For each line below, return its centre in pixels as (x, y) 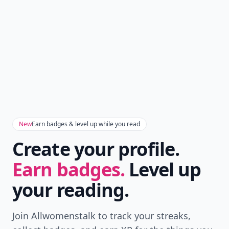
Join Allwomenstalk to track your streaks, (101, 216)
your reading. (71, 190)
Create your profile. (96, 149)
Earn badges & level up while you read (86, 124)
